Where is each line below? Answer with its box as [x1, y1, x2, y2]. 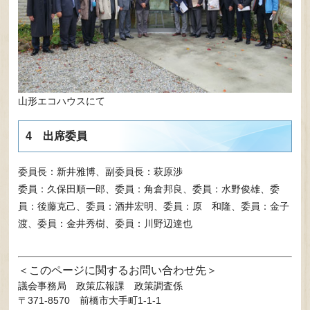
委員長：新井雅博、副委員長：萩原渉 [18, 165, 183, 177]
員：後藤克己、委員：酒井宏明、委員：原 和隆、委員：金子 [18, 200, 290, 212]
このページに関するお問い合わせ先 [29, 264, 207, 277]
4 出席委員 [26, 129, 88, 142]
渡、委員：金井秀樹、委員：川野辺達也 [18, 217, 193, 229]
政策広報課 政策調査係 [76, 280, 183, 292]
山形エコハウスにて [18, 95, 106, 107]
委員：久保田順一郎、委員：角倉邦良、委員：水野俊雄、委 [18, 183, 280, 194]
